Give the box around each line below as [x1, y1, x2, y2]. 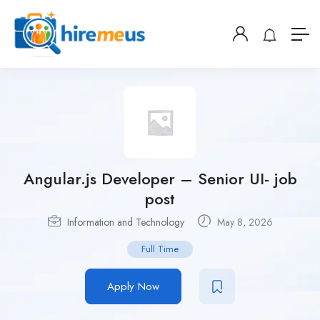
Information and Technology [66, 215, 184, 230]
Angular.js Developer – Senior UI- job [23, 167, 297, 191]
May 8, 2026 [214, 215, 273, 230]
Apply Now [107, 279, 159, 295]
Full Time [141, 242, 179, 256]
